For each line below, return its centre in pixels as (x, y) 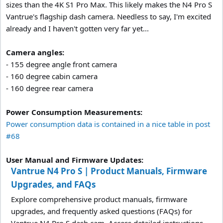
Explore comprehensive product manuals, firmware (99, 199)
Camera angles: (35, 52)
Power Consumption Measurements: (74, 112)
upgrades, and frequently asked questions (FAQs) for (102, 211)
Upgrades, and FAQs (53, 184)
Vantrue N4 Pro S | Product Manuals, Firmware (109, 171)
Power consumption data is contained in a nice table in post (108, 124)
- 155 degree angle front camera (61, 64)
